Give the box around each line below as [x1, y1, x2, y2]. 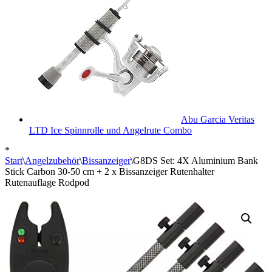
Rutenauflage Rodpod [5, 177, 89, 188]
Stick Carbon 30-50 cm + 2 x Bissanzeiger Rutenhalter [5, 166, 214, 177]
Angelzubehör [25, 155, 80, 166]
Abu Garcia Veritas [181, 114, 254, 124]
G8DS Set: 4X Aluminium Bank [133, 155, 258, 166]
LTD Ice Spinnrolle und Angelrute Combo [29, 125, 192, 135]
